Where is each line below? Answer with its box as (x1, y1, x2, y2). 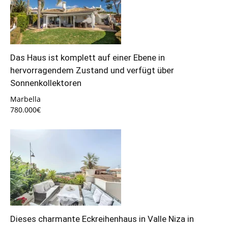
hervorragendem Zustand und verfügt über (10, 65, 174, 75)
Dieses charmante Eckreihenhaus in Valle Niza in (10, 213, 194, 224)
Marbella (10, 94, 41, 104)
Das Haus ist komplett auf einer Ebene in (10, 52, 165, 63)
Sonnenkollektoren (10, 77, 81, 88)
